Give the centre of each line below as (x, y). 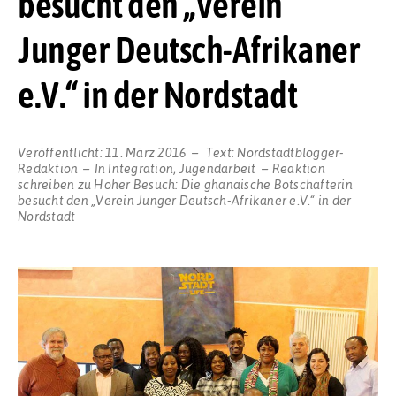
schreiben (46, 183)
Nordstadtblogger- (291, 152)
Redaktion (48, 168)
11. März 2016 (146, 152)
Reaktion (298, 168)
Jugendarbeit (217, 168)
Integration (141, 168)
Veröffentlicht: (61, 152)
